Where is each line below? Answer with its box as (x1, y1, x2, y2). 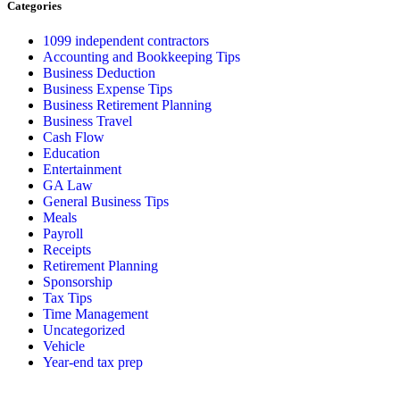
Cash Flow (43, 129, 104, 146)
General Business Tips (43, 194, 169, 210)
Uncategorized (43, 322, 125, 338)
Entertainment (43, 162, 121, 178)
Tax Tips (43, 290, 92, 306)
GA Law (43, 178, 93, 194)
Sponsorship (43, 274, 112, 290)
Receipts (43, 242, 91, 258)
